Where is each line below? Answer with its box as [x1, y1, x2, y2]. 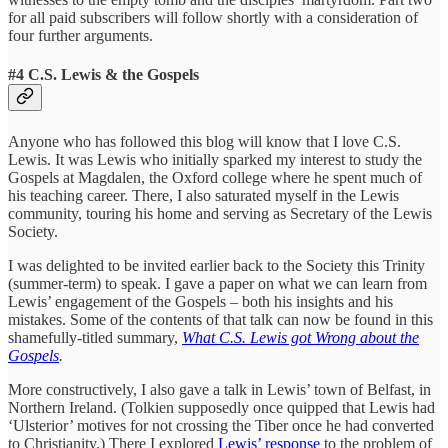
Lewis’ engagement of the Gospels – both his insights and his [8, 292, 393, 310]
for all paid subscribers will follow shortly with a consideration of [8, 9, 418, 27]
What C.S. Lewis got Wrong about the [182, 328, 419, 346]
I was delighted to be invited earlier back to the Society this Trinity [8, 256, 425, 274]
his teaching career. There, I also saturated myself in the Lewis [8, 186, 399, 204]
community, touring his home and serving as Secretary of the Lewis [8, 204, 432, 222]
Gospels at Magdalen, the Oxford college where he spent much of [8, 168, 422, 186]
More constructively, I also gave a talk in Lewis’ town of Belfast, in [8, 380, 431, 398]
